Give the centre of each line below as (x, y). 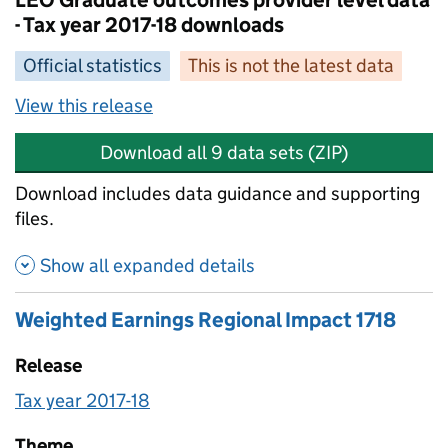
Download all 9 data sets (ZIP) (224, 152)
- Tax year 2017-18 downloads (149, 25)
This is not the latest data (291, 65)
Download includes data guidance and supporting (217, 193)
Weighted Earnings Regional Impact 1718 (205, 319)
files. (34, 218)
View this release (84, 105)
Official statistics (92, 65)
